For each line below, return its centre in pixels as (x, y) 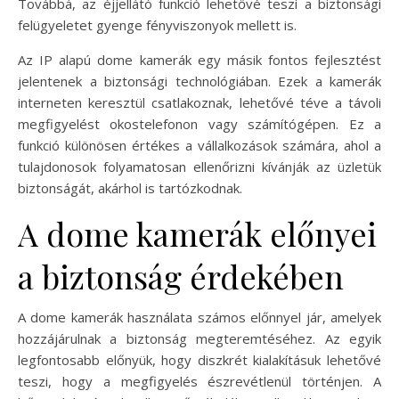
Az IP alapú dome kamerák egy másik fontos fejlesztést (199, 60)
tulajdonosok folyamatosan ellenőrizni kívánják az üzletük (199, 167)
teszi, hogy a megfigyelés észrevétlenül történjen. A (199, 382)
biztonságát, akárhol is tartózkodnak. (130, 188)
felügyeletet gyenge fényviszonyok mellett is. (157, 25)
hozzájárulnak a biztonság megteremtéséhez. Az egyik (199, 339)
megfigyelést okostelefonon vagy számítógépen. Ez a (199, 124)
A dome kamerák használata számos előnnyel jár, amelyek (199, 318)
